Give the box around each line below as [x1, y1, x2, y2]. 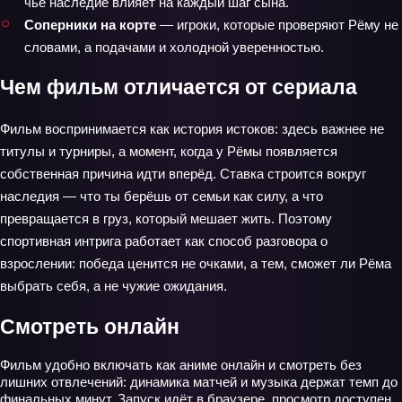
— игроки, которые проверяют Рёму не [156, 16, 398, 32]
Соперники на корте [24, 16, 156, 32]
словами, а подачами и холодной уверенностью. [24, 39, 324, 55]
